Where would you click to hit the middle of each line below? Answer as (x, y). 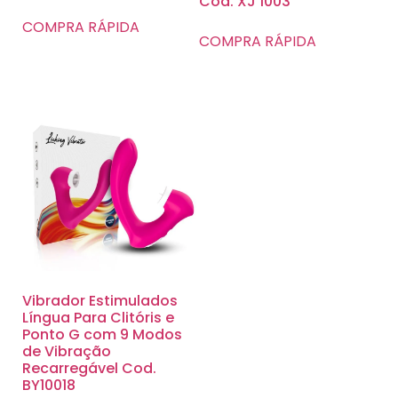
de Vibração (67, 352)
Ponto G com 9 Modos (102, 335)
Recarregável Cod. (89, 369)
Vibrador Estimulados (100, 301)
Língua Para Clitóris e (98, 318)
